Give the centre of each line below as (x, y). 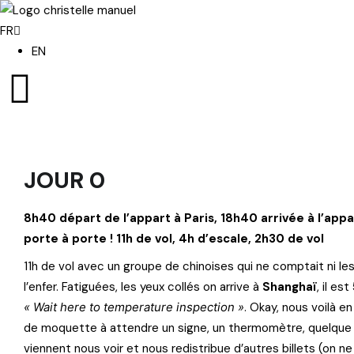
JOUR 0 (64, 180)
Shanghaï (290, 287)
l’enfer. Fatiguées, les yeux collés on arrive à (143, 287)
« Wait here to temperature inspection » (134, 307)
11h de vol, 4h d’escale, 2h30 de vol (220, 239)
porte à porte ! (70, 239)
